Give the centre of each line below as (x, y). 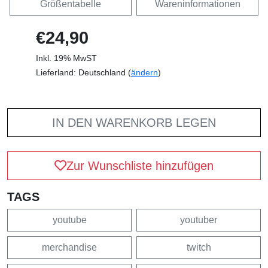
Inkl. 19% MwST (66, 58)
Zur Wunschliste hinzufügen (140, 165)
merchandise (69, 247)
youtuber (199, 220)
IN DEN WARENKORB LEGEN (134, 122)
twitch (199, 247)
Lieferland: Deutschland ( (83, 72)
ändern (144, 72)
